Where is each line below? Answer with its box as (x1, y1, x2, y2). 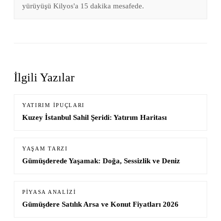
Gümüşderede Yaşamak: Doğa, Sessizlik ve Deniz (22, 156, 180, 165)
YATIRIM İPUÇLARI (22, 103, 85, 109)
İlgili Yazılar (14, 71, 74, 84)
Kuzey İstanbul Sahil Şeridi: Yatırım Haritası (22, 113, 167, 122)
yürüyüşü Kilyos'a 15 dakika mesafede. (22, 1, 144, 10)
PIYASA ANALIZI (22, 189, 76, 195)
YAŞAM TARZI (22, 146, 68, 152)
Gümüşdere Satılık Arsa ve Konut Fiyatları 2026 (22, 200, 179, 209)
